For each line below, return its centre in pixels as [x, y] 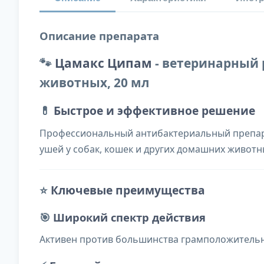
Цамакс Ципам [103, 63]
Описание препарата [99, 36]
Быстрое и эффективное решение [154, 111]
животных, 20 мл [94, 83]
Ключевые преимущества [128, 190]
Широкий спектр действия [129, 217]
